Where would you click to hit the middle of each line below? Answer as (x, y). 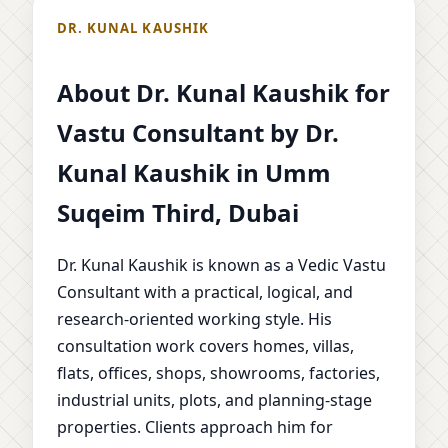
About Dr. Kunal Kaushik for (223, 92)
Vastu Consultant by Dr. (198, 132)
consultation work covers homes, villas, (205, 346)
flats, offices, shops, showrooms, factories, (218, 373)
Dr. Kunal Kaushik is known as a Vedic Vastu (221, 265)
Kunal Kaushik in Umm (194, 172)
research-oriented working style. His (194, 319)
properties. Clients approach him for (195, 427)
